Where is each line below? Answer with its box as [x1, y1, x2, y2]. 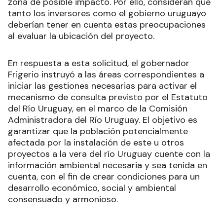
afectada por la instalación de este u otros [8, 137, 184, 149]
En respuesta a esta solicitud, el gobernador [8, 57, 189, 70]
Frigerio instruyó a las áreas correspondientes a [8, 69, 204, 81]
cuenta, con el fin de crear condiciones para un [8, 171, 200, 183]
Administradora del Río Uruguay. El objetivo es [8, 114, 197, 126]
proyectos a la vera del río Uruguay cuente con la [8, 148, 210, 160]
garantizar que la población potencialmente [8, 125, 188, 138]
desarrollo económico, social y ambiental [8, 182, 176, 194]
